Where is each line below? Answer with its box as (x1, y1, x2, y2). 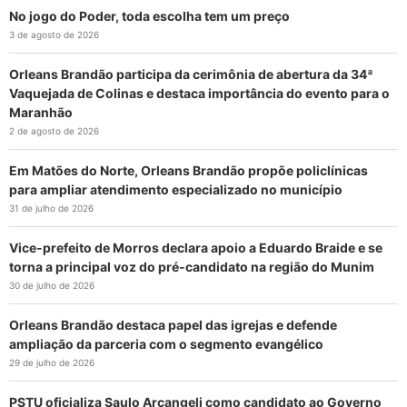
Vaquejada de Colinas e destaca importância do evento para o (9, 84, 390, 101)
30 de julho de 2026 (9, 279, 94, 291)
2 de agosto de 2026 (9, 124, 99, 136)
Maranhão (9, 104, 73, 120)
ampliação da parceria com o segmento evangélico (9, 335, 323, 352)
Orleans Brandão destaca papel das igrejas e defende (9, 316, 337, 333)
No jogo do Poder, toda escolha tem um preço (9, 7, 290, 24)
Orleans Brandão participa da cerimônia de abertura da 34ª (9, 65, 373, 82)
